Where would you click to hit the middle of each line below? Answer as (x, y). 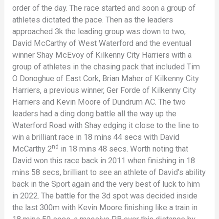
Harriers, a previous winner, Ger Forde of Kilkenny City (104, 90)
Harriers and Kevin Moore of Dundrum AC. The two (99, 102)
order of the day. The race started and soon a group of (104, 8)
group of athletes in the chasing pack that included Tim (106, 67)
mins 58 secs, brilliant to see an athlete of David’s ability (109, 173)
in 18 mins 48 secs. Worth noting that (124, 149)
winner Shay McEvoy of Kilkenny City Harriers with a (102, 55)
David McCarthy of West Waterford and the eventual (102, 44)
